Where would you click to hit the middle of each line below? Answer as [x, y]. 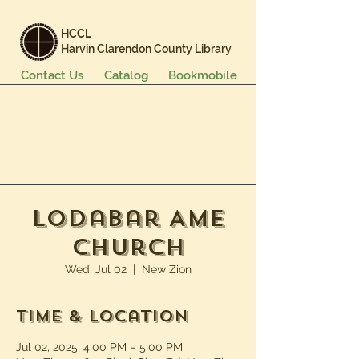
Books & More [128, 101]
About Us [127, 162]
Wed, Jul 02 [96, 269]
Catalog [126, 75]
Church [128, 247]
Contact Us [52, 75]
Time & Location [102, 316]
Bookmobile [203, 75]
